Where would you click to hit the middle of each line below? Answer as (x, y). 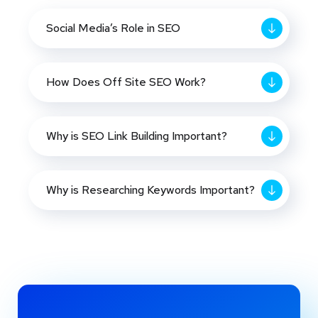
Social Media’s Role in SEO (113, 28)
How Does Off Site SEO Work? (126, 82)
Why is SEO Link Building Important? (137, 136)
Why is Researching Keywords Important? (150, 190)
